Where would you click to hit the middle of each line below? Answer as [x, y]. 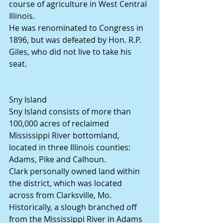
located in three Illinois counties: [71, 148]
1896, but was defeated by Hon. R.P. [76, 40]
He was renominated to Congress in [77, 28]
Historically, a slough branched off [74, 207]
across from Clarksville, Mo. [60, 195]
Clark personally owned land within [75, 171]
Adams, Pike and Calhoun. [57, 160]
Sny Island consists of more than [71, 112]
